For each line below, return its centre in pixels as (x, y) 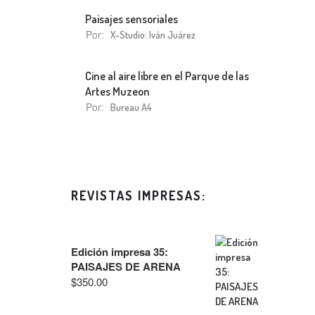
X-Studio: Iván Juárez (153, 35)
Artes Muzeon (117, 91)
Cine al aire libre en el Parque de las (167, 76)
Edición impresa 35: (120, 252)
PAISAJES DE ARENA (126, 266)
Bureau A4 (131, 107)
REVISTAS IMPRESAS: (139, 195)
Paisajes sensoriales (131, 19)
